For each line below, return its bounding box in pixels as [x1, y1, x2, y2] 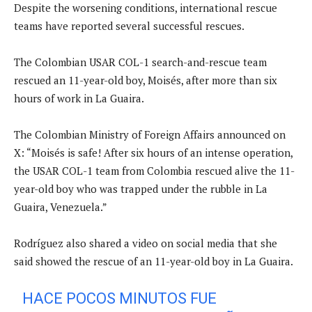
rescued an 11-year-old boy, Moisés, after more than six [14, 72, 277, 87]
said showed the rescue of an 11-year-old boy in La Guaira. [14, 253, 293, 268]
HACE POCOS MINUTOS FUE [22, 289, 217, 307]
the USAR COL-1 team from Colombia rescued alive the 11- [14, 163, 295, 178]
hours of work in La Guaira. [14, 91, 144, 105]
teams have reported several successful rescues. [14, 18, 244, 33]
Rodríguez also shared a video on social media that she [14, 235, 277, 250]
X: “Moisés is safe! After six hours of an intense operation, [14, 145, 292, 159]
